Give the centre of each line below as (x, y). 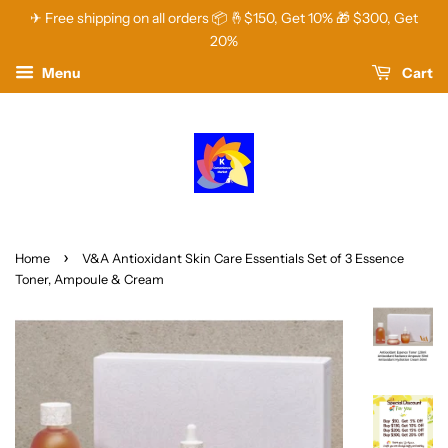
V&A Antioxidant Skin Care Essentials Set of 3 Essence (243, 258)
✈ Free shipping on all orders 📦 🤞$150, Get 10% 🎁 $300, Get (224, 18)
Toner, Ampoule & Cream (89, 279)
